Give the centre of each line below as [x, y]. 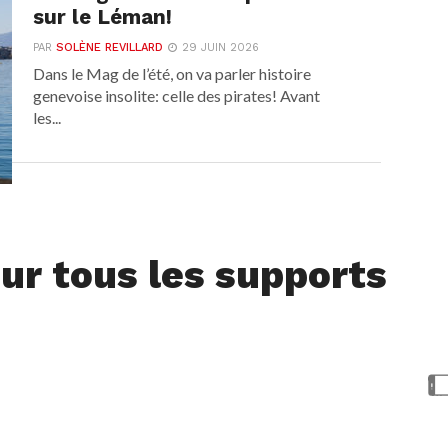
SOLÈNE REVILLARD [110, 48]
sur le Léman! [103, 17]
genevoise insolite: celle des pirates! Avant [177, 96]
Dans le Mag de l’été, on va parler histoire [172, 74]
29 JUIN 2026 [221, 48]
